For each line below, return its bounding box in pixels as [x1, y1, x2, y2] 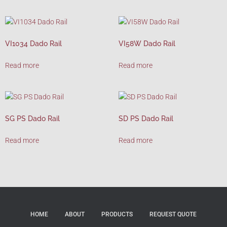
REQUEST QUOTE [149, 211, 197, 218]
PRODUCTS [101, 211, 133, 218]
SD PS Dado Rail [119, 115, 173, 123]
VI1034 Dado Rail [5, 40, 62, 48]
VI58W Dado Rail [119, 40, 175, 48]
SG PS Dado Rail [5, 115, 60, 123]
